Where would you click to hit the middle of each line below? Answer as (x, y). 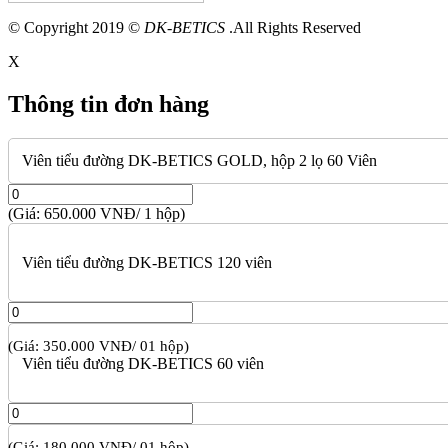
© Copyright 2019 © (76, 28)
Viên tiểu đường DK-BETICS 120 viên (147, 262)
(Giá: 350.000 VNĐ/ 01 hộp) (98, 346)
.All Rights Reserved (293, 28)
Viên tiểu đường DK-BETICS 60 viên (143, 363)
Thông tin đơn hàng (108, 104)
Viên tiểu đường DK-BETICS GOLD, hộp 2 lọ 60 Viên (200, 161)
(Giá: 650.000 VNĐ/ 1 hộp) (96, 214)
